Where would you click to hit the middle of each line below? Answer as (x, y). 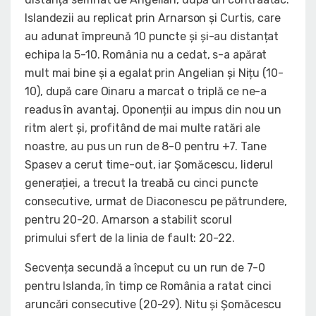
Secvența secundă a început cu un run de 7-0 (145, 268)
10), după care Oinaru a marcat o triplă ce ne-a (146, 92)
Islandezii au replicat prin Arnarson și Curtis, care (153, 18)
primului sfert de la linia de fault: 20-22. (130, 238)
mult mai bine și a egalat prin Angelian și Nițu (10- (154, 73)
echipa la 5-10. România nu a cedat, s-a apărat (146, 55)
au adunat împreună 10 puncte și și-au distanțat (152, 37)
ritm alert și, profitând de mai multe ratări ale (143, 128)
